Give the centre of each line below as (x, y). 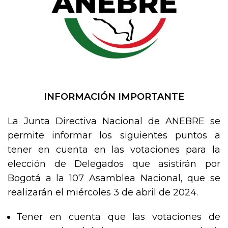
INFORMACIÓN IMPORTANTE (114, 96)
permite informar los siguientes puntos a (114, 135)
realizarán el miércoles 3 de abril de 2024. (103, 192)
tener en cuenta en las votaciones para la (114, 149)
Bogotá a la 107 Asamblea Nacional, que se (114, 178)
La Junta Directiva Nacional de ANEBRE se (114, 121)
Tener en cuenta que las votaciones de (118, 217)
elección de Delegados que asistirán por (114, 164)
